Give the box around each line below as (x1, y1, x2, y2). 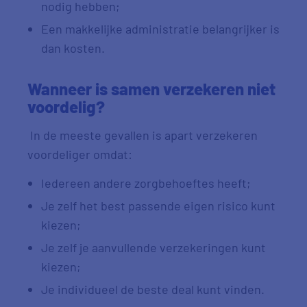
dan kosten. (41, 40, 108, 56)
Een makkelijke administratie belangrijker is (41, 21, 280, 36)
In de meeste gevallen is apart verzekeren (27, 127, 258, 143)
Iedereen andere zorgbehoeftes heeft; (41, 175, 256, 191)
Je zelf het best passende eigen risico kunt (41, 198, 275, 213)
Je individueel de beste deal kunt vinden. (41, 282, 267, 297)
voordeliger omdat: (27, 147, 138, 162)
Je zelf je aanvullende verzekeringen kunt (41, 240, 266, 255)
